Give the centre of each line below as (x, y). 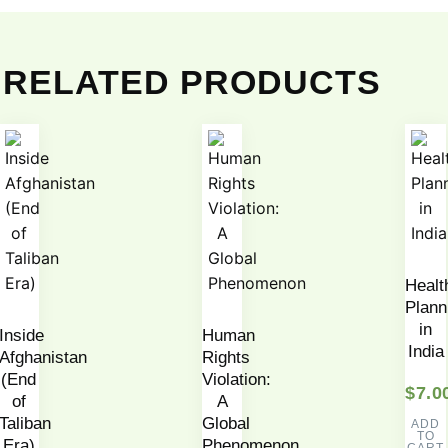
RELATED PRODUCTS (192, 81)
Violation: (236, 380)
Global (225, 424)
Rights (225, 358)
